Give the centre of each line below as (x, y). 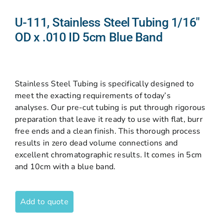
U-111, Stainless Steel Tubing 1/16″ (107, 22)
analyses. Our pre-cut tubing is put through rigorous (110, 108)
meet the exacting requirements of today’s (93, 96)
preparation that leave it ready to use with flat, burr (109, 119)
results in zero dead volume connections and (96, 143)
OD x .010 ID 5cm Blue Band (89, 37)
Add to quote (44, 202)
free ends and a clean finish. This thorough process (108, 131)
